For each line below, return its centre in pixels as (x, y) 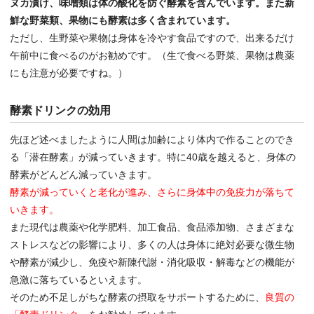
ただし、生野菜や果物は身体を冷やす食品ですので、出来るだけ (152, 37)
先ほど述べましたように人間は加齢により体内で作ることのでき (152, 139)
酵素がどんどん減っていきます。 (84, 174)
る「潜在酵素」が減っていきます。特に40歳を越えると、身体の (153, 157)
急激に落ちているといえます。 (79, 279)
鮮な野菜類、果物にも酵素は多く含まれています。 (123, 20)
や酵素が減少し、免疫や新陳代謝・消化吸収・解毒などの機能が (152, 262)
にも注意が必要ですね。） (69, 73)
